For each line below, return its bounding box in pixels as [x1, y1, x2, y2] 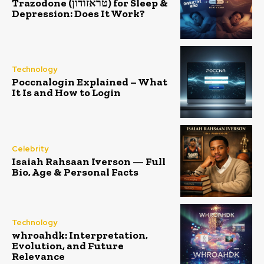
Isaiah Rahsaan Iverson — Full [12, 154, 166, 168]
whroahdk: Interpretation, [12, 229, 148, 242]
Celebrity [12, 143, 48, 154]
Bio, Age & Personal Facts [12, 165, 138, 179]
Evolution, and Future [12, 239, 124, 253]
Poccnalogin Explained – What [12, 75, 167, 89]
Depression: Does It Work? [12, 6, 145, 20]
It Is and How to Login [12, 86, 121, 100]
